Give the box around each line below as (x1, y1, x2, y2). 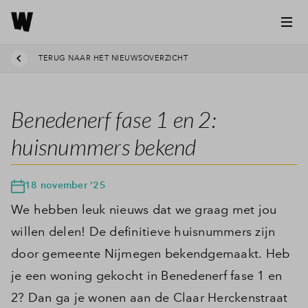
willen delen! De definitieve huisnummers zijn (11, 224, 276, 239)
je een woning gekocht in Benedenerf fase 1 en (11, 268, 283, 283)
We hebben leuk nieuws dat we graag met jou (11, 202, 277, 217)
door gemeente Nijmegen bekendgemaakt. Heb (11, 246, 290, 261)
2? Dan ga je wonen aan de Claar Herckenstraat (11, 290, 288, 305)
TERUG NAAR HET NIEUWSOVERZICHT (38, 53, 188, 63)
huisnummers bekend (11, 133, 197, 160)
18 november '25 (25, 179, 106, 191)
